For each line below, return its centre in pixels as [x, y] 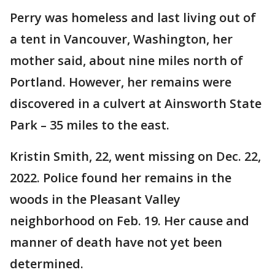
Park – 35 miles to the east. [90, 125]
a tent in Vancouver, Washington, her [121, 39]
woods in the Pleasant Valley [95, 199]
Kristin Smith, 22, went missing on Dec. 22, [135, 156]
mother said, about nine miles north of [126, 60]
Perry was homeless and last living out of [133, 17]
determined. [47, 263]
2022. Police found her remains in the [121, 177]
